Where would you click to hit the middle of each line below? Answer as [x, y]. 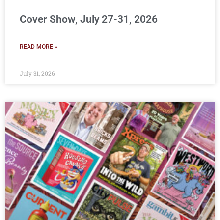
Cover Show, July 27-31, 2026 [89, 19]
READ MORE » [39, 47]
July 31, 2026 [37, 73]
